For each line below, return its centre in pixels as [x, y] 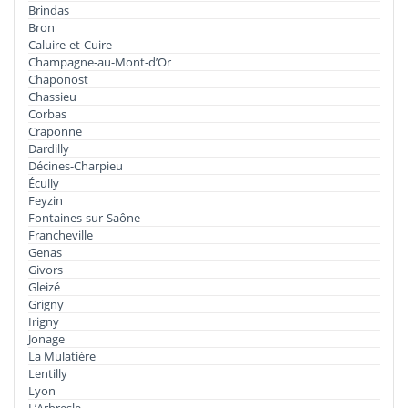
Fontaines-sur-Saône [84, 217]
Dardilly [49, 148]
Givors [46, 269]
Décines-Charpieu [76, 165]
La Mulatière [62, 356]
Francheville [61, 235]
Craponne [55, 131]
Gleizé [44, 286]
